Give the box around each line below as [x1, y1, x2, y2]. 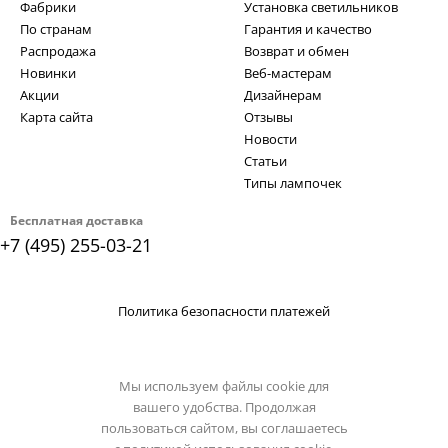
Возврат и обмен [244, 42, 349, 60]
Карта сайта [20, 108, 93, 126]
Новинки [20, 64, 76, 82]
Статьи [244, 152, 287, 170]
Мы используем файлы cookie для [119, 377, 329, 395]
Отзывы [244, 108, 293, 126]
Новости [244, 130, 297, 148]
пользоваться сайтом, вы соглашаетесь [100, 419, 348, 437]
